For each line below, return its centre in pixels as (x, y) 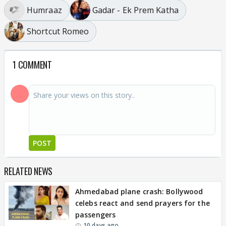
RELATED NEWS (28, 171)
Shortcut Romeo (58, 31)
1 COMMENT (32, 65)
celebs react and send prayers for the (143, 203)
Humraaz (44, 10)
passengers (95, 215)
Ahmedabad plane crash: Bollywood (139, 191)
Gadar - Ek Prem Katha (135, 10)
